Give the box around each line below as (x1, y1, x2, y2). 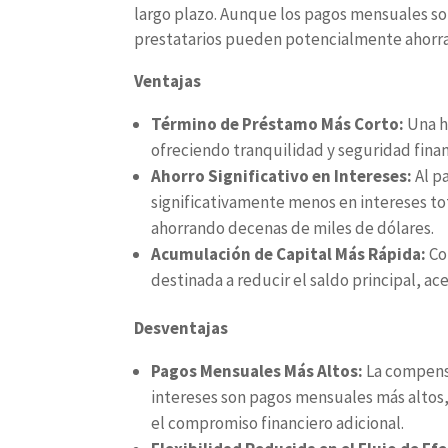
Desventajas (134, 317, 229, 339)
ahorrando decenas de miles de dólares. (151, 217, 435, 239)
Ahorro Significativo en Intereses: (151, 165, 416, 187)
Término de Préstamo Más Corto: (151, 113, 408, 135)
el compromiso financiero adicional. (151, 412, 405, 434)
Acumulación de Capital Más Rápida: (151, 243, 430, 265)
